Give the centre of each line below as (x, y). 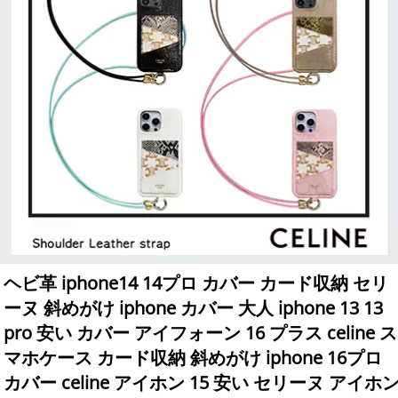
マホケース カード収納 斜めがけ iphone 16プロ (193, 358)
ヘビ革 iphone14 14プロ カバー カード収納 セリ (196, 283)
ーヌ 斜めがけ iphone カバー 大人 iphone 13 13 (194, 308)
